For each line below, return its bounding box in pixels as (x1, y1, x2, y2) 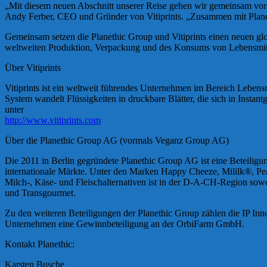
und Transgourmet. (5, 188, 76, 198)
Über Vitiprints (5, 63, 61, 73)
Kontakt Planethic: (5, 239, 74, 250)
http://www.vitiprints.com (5, 115, 101, 126)
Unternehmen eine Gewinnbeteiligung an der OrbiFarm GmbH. (5, 219, 244, 229)
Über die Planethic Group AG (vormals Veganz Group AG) (5, 135, 229, 146)
